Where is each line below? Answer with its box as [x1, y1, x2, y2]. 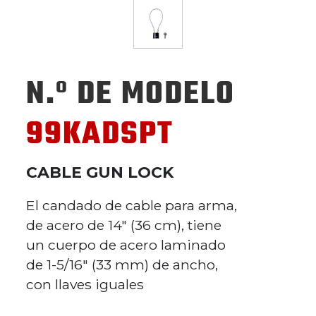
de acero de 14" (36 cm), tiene [26, 217, 221, 233]
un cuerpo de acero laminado [26, 236, 226, 253]
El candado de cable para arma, [26, 197, 237, 214]
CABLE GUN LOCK [26, 163, 174, 182]
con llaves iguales [26, 276, 144, 293]
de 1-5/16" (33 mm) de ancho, [26, 256, 218, 273]
